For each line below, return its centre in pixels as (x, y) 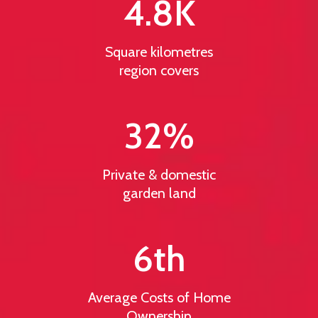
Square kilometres (159, 51)
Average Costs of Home (159, 297)
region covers (159, 70)
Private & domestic (159, 174)
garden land (159, 193)
